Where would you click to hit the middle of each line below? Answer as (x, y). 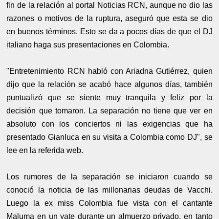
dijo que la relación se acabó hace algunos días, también (109, 84)
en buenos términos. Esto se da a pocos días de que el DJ (109, 31)
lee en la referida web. (45, 150)
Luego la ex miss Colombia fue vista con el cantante (109, 203)
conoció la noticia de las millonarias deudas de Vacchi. (109, 190)
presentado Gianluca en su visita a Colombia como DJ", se (109, 137)
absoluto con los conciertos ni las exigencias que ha (109, 124)
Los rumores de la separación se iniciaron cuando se (109, 176)
